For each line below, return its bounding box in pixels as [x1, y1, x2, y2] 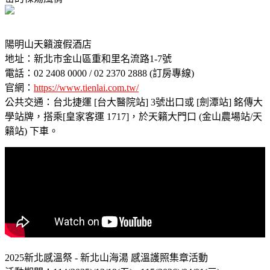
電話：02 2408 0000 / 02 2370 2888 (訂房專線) [5, 67, 194, 78]
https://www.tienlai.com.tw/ [34, 82, 139, 93]
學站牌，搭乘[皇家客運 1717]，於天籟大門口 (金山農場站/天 [5, 111, 262, 122]
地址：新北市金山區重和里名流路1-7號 [5, 53, 172, 64]
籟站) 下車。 [5, 125, 58, 136]
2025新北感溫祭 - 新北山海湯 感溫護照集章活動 [5, 252, 208, 263]
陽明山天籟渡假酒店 [5, 39, 92, 49]
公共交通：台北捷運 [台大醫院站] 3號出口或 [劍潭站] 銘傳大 [5, 96, 263, 107]
